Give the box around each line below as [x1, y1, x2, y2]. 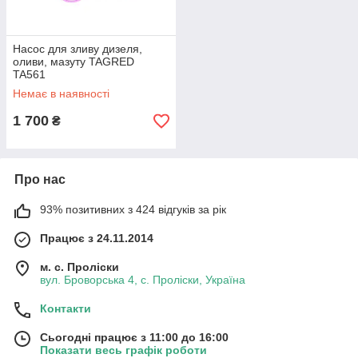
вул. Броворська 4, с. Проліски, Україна [40, 273, 245, 287]
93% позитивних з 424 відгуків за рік [40, 203, 226, 217]
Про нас [14, 173, 66, 187]
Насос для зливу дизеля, [13, 42, 142, 56]
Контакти [40, 302, 91, 316]
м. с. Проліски [40, 261, 119, 274]
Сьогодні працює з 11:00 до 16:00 [40, 331, 229, 344]
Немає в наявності [13, 87, 109, 101]
